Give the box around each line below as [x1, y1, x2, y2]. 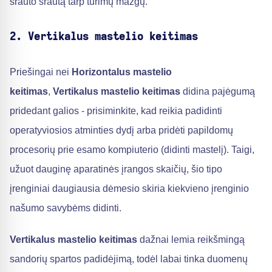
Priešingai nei [10, 67, 72, 77]
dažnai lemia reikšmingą [137, 234, 245, 245]
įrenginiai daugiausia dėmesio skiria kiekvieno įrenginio [10, 183, 249, 194]
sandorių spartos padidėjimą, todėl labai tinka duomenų [10, 254, 248, 264]
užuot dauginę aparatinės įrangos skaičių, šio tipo [10, 164, 222, 174]
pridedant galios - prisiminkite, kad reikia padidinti [10, 106, 222, 116]
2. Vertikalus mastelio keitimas [10, 32, 198, 42]
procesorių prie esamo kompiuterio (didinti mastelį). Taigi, [10, 144, 254, 155]
